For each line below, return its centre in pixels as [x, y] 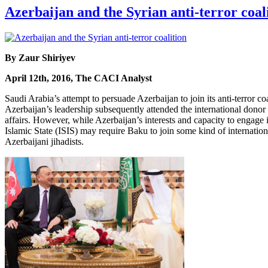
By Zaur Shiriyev [40, 57]
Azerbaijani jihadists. [44, 141]
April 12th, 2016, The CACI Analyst [78, 78]
